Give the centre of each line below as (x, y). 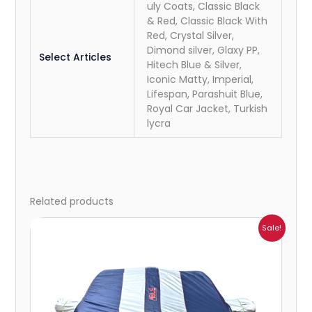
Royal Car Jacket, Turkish (208, 108)
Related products (71, 202)
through (227, 256)
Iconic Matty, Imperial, (201, 79)
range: (223, 234)
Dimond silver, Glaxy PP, (204, 50)
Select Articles (76, 57)
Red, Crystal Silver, (191, 35)
